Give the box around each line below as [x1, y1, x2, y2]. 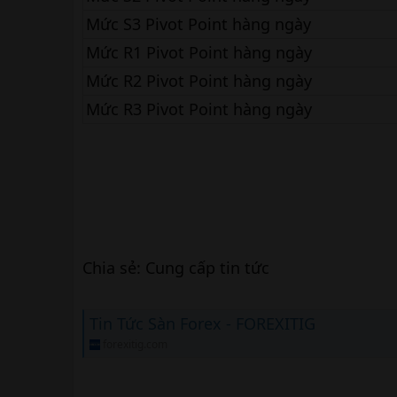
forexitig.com [103, 336, 167, 352]
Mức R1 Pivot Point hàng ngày [86, 42, 312, 63]
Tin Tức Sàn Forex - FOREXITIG [90, 312, 315, 334]
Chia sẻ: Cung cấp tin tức [82, 257, 269, 278]
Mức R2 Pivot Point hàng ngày [86, 70, 312, 91]
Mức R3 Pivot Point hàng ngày [86, 98, 312, 120]
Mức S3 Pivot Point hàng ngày [86, 13, 311, 35]
